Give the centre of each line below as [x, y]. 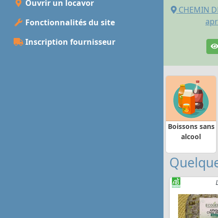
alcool [191, 136]
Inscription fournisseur [69, 42]
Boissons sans [191, 126]
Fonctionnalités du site [69, 23]
